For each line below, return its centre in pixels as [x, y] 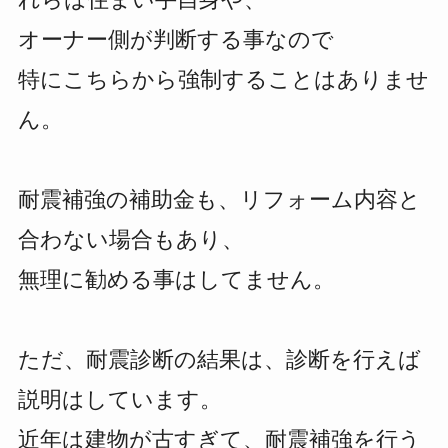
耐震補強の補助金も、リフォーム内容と [219, 199]
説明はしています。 [119, 399]
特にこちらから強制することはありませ [223, 79]
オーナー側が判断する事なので [175, 39]
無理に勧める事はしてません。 [176, 279]
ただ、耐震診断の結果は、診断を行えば [219, 359]
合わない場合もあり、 [130, 239]
